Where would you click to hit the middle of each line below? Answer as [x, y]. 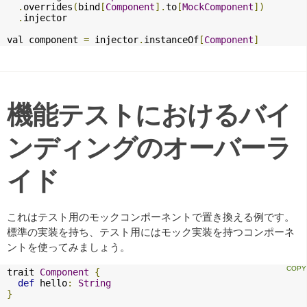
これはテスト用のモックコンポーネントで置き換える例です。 [151, 217]
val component [45, 39]
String [95, 283]
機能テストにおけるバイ [149, 114]
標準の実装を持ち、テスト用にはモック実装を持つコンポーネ [151, 232]
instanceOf [171, 39]
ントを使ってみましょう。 [69, 247]
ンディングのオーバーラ [149, 147]
